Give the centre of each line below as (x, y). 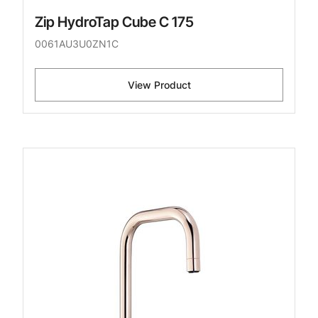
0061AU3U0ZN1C (77, 44)
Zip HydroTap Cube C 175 (114, 22)
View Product (159, 85)
